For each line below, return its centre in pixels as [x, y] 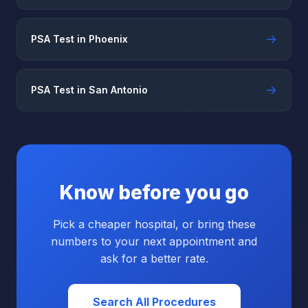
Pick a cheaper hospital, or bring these [154, 224]
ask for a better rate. [154, 258]
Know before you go [154, 192]
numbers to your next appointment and [154, 241]
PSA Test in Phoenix [79, 39]
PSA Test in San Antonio [89, 90]
